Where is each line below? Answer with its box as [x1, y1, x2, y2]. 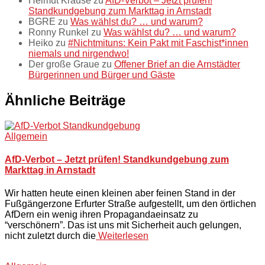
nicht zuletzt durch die [5, 231, 96, 241]
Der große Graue [28, 59, 99, 69]
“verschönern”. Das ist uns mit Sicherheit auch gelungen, [5, 220, 241, 231]
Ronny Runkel [28, 27, 89, 37]
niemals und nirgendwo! [28, 48, 129, 59]
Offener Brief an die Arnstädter [114, 59, 240, 69]
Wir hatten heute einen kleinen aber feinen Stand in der [5, 188, 235, 199]
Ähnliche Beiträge [5, 92, 125, 108]
